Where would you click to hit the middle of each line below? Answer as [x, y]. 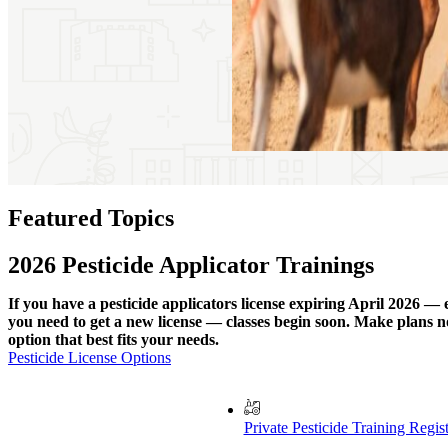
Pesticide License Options [89, 357]
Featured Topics [91, 217]
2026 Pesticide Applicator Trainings [191, 264]
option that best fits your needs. [113, 339]
